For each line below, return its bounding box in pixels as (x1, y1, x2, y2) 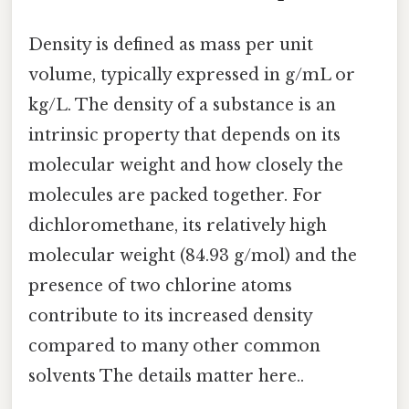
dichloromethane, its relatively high (28, 215, 327, 236)
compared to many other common (28, 336, 320, 357)
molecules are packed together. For (28, 185, 322, 206)
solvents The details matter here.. (28, 366, 304, 387)
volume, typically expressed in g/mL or (28, 65, 355, 86)
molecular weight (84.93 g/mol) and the (28, 246, 357, 267)
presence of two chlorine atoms (28, 276, 292, 297)
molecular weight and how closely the (28, 155, 343, 176)
